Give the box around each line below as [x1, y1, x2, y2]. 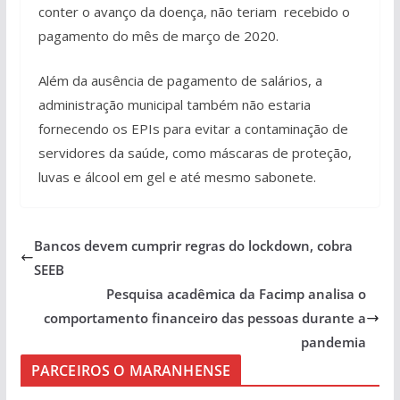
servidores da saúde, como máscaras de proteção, [37, 143, 352, 162]
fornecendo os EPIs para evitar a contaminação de [37, 119, 348, 137]
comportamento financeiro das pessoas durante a [44, 308, 367, 327]
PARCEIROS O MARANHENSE [30, 360, 231, 380]
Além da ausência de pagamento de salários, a [37, 71, 322, 89]
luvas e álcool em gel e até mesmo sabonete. [37, 167, 316, 186]
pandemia [301, 332, 367, 351]
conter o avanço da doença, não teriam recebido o [37, 3, 350, 21]
